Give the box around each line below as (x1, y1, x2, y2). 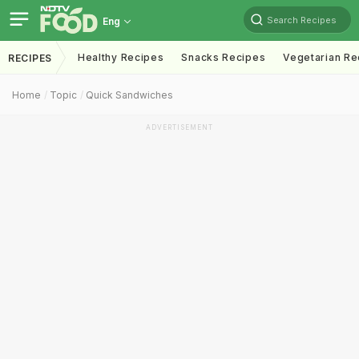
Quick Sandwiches (86, 89, 173, 101)
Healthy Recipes (77, 51, 164, 63)
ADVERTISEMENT (146, 123, 213, 131)
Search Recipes (267, 14, 337, 26)
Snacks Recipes (181, 51, 266, 63)
